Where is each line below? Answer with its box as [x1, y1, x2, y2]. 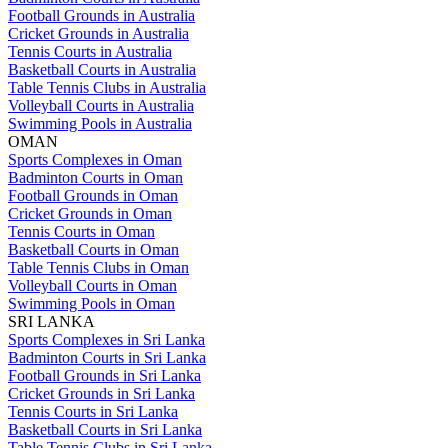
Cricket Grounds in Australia [8, 25, 189, 43]
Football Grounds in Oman [8, 187, 178, 205]
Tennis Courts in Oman [8, 223, 155, 241]
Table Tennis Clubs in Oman [8, 259, 189, 277]
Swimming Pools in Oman [8, 295, 175, 313]
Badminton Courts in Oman [8, 169, 183, 187]
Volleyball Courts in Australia [8, 97, 194, 115]
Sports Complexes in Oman [8, 151, 182, 169]
